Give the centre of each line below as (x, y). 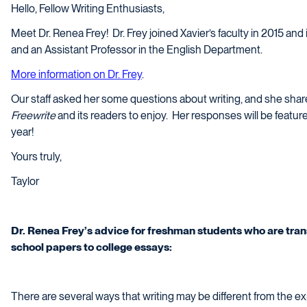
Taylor (25, 182)
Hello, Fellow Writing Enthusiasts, (88, 9)
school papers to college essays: (91, 247)
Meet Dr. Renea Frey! (60, 34)
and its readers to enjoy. (113, 116)
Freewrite (34, 116)
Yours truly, (36, 157)
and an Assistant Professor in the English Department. (137, 50)
